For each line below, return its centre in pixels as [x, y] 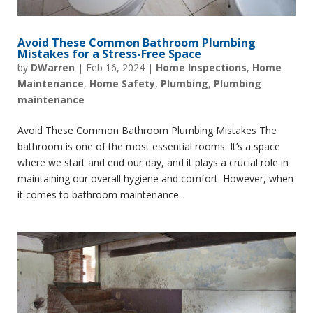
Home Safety [122, 83]
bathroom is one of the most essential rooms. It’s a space [149, 146]
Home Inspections [201, 67]
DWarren [53, 67]
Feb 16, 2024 [115, 67]
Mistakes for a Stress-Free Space [109, 54]
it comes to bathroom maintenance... [101, 195]
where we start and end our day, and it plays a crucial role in [153, 162]
